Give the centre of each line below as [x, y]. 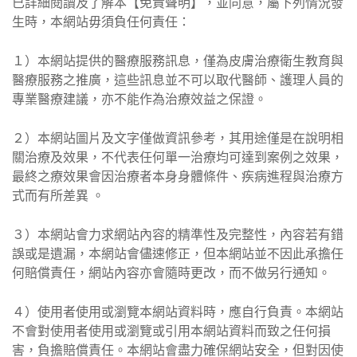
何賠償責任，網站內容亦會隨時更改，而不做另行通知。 [171, 272]
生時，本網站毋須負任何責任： [101, 21]
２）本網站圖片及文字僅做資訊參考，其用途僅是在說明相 [178, 137]
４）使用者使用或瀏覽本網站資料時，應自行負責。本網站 [178, 311]
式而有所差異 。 [58, 195]
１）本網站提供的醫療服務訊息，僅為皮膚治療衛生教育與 [178, 60]
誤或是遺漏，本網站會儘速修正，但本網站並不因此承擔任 [178, 253]
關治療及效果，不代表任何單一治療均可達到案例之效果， [178, 157]
